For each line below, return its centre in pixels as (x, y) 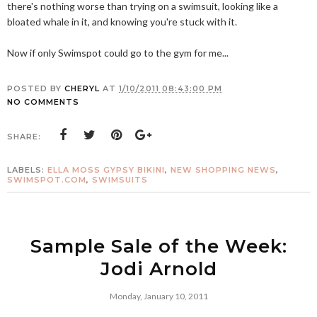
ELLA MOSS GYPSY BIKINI (106, 170)
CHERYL (82, 88)
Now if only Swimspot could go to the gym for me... (118, 53)
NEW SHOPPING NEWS (223, 170)
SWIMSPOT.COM (47, 180)
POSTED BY (36, 88)
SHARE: (24, 137)
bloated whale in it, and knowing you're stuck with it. (122, 22)
